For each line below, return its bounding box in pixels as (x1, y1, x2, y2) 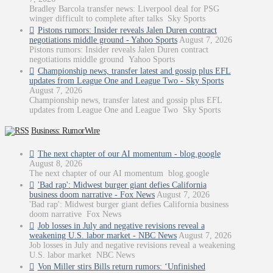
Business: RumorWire (31, 126, 100, 136)
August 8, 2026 (29, 159, 82, 169)
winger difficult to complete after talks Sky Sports (29, 13, 205, 23)
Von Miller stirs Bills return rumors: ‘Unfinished (37, 262, 205, 272)
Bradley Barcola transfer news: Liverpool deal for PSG (29, 4, 219, 13)
